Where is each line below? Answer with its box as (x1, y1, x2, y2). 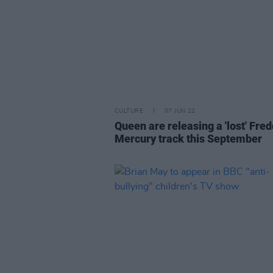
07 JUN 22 (164, 108, 196, 115)
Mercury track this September (115, 132, 262, 146)
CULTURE (115, 108, 143, 115)
